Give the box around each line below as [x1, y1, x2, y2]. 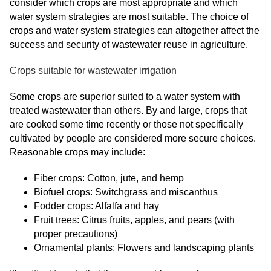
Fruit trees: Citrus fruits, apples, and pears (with [34, 215, 235, 225]
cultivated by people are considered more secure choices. [10, 133, 256, 143]
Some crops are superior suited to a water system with [10, 91, 240, 102]
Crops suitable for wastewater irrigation [10, 65, 177, 76]
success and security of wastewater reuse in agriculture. [10, 39, 248, 50]
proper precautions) [34, 229, 117, 239]
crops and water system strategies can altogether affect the [10, 25, 260, 36]
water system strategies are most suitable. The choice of [10, 11, 249, 22]
